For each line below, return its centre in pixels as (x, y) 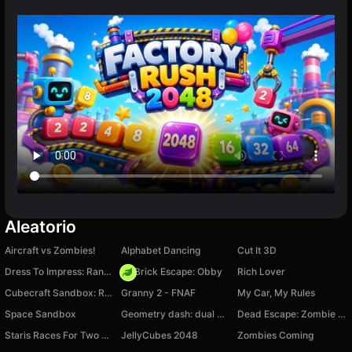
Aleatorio (40, 227)
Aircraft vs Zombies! (50, 251)
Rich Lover (261, 272)
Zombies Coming (275, 335)
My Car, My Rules (276, 293)
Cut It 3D (257, 251)
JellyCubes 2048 (159, 335)
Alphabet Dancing (161, 251)
